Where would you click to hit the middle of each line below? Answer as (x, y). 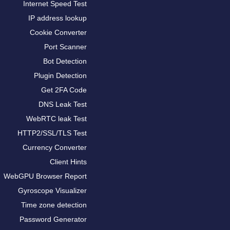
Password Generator (53, 219)
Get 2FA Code (64, 90)
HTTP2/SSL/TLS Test (52, 133)
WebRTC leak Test (56, 119)
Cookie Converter (58, 32)
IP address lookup (57, 18)
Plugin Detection (60, 75)
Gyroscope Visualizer (52, 190)
